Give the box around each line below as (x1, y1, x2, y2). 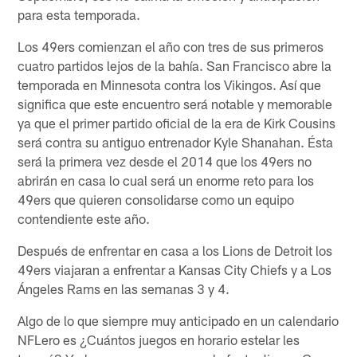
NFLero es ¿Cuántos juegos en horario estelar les (18, 331, 300, 347)
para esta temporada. (18, 6, 141, 22)
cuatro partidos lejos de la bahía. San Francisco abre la (18, 57, 332, 73)
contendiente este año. (18, 210, 151, 226)
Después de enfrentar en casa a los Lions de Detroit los (18, 241, 333, 258)
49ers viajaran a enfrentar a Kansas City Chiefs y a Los (18, 261, 332, 277)
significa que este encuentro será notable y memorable (18, 95, 333, 112)
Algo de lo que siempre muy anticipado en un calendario (18, 312, 339, 328)
